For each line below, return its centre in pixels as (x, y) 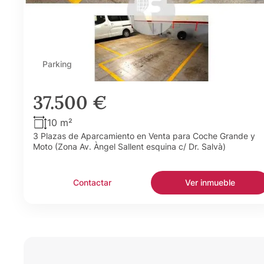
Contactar (92, 182)
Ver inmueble (210, 182)
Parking (57, 64)
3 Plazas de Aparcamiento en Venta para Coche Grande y (144, 136)
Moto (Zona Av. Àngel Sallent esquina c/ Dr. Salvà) (129, 146)
